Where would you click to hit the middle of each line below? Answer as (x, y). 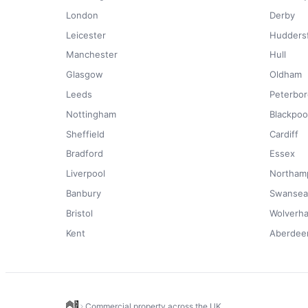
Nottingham (91, 114)
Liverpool (86, 174)
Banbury (84, 193)
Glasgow (85, 75)
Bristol (79, 213)
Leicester (86, 35)
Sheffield (85, 134)
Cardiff (284, 134)
